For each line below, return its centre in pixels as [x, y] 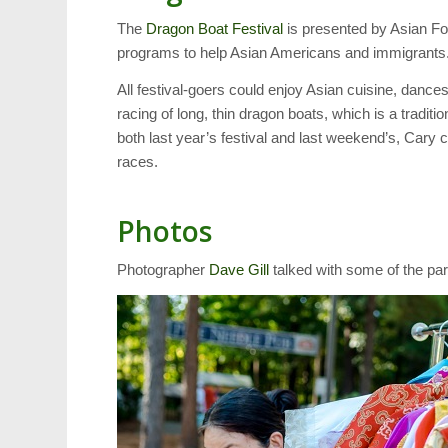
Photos [165, 230]
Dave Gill [239, 270]
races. [138, 161]
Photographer [163, 270]
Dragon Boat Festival [215, 28]
